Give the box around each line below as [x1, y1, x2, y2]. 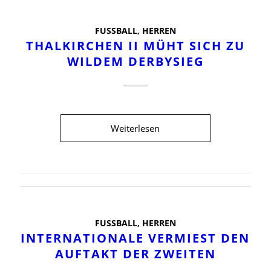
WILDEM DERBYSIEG [67, 53, 204, 70]
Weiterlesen [111, 122, 160, 134]
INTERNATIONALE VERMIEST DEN [21, 229, 250, 246]
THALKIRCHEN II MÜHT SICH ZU [25, 37, 245, 54]
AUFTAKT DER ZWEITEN [54, 245, 216, 262]
